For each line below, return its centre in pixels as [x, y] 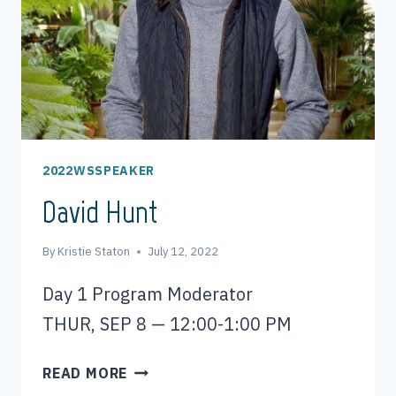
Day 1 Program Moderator [148, 294]
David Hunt [100, 213]
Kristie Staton [94, 252]
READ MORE [85, 373]
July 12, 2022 [183, 252]
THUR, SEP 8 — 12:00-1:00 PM [167, 324]
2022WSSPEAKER [99, 171]
